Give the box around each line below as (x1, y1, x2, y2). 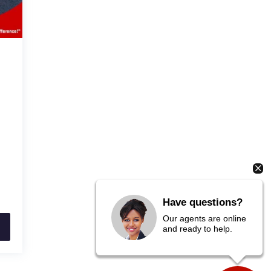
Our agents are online (163, 213, 246, 223)
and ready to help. (163, 223, 232, 233)
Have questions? (163, 196, 243, 208)
